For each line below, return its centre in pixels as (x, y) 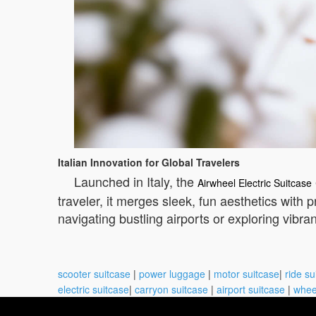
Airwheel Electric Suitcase (255, 182)
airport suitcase (251, 289)
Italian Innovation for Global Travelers (149, 162)
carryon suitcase (171, 289)
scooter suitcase (94, 273)
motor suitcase (247, 273)
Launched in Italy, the (136, 181)
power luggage (172, 273)
